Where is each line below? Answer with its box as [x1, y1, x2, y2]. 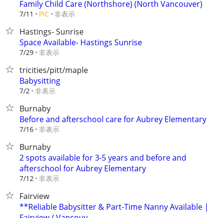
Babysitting [19, 75, 60, 86]
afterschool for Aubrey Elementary [19, 163, 146, 174]
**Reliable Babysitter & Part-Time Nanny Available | [19, 201, 209, 212]
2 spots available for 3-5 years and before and [19, 152, 186, 163]
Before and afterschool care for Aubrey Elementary [19, 114, 206, 125]
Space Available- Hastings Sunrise [19, 37, 142, 48]
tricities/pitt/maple [19, 65, 88, 75]
